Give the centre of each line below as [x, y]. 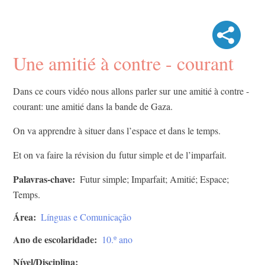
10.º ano [117, 240]
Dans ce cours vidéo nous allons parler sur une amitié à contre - [131, 91]
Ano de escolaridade [54, 240]
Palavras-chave [43, 179]
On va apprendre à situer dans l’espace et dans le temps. [117, 131]
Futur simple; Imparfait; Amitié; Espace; [154, 179]
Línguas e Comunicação [86, 217]
